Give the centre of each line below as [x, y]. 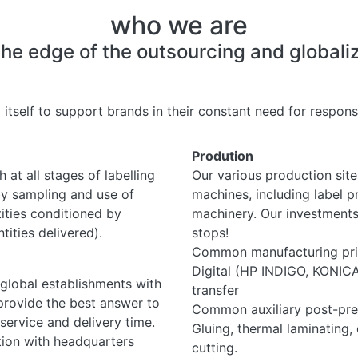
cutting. [215, 348]
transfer [215, 290]
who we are [179, 25]
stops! [210, 233]
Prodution [223, 156]
